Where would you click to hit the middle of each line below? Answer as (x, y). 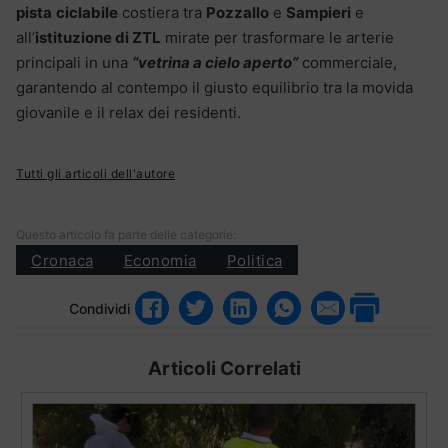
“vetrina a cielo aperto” (215, 63)
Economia (160, 260)
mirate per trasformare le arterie (277, 38)
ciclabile (87, 13)
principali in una (74, 63)
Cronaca (62, 260)
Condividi (99, 308)
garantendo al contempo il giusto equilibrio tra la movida (214, 88)
